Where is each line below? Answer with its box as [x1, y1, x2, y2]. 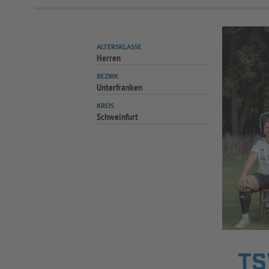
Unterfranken [97, 81, 143, 93]
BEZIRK [97, 71, 119, 80]
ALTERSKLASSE [97, 42, 142, 51]
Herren [97, 52, 121, 64]
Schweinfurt [97, 110, 139, 122]
